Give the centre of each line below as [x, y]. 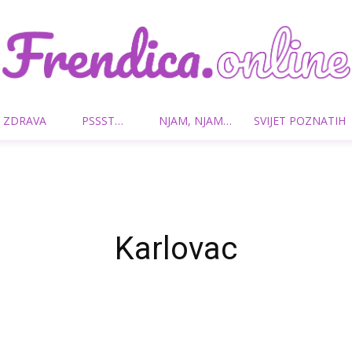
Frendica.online [214, 130]
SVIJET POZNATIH [300, 121]
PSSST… [103, 121]
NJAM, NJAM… [195, 121]
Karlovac [176, 249]
